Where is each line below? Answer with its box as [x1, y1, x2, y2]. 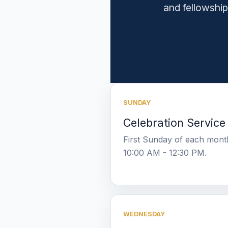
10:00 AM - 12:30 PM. [123, 147, 207, 158]
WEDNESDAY [123, 210, 165, 218]
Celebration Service [123, 116, 225, 129]
